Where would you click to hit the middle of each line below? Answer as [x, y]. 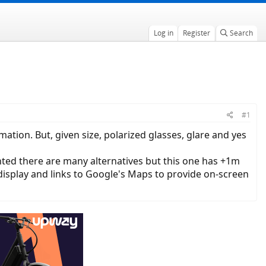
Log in [163, 33]
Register [196, 33]
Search [241, 33]
